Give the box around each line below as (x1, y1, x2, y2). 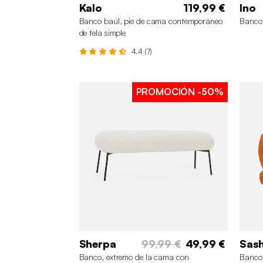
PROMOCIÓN (136, 85, 195, 97)
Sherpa (79, 237, 116, 251)
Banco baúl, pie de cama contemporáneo (79, 15, 222, 26)
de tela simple (79, 27, 126, 38)
